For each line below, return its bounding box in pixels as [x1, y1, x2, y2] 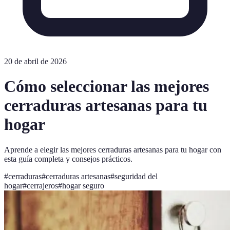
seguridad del [114, 171, 158, 181]
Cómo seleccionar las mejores [4, 77, 209, 96]
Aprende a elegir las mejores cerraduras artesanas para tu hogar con [4, 145, 221, 154]
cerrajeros [27, 181, 58, 190]
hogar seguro [62, 181, 104, 190]
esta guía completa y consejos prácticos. [4, 154, 132, 163]
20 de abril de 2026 [4, 57, 67, 66]
